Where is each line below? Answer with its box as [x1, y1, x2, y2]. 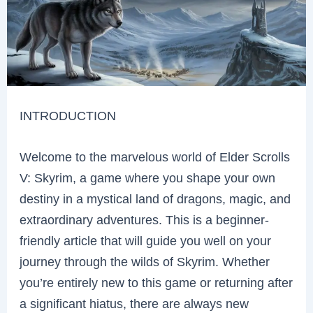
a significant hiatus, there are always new [20, 296, 249, 311]
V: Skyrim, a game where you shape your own [20, 170, 276, 185]
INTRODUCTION [20, 108, 117, 123]
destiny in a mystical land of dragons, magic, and [20, 191, 291, 206]
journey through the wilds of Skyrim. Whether [20, 254, 270, 269]
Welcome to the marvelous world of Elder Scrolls [20, 149, 291, 164]
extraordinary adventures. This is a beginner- [20, 212, 270, 227]
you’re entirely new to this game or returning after [20, 275, 293, 290]
